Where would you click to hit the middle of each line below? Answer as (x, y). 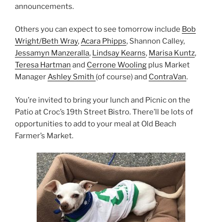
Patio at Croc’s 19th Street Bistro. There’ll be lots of (104, 112)
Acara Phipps (104, 41)
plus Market (168, 65)
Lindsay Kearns (119, 53)
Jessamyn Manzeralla (52, 53)
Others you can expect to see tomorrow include (98, 29)
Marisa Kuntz (172, 53)
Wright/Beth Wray (46, 41)
